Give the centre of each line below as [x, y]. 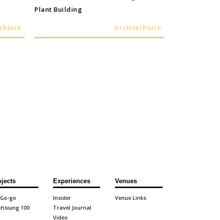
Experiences [71, 181]
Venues [126, 181]
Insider [62, 198]
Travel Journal [72, 208]
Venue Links [131, 198]
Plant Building [58, 10]
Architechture [138, 28]
